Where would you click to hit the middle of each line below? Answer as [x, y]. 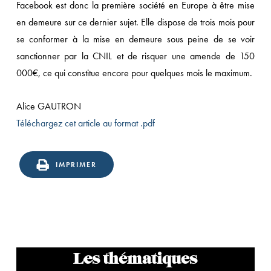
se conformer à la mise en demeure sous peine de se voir [135, 39]
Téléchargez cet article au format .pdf [85, 123]
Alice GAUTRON [48, 106]
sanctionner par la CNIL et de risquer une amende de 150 [135, 56]
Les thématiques [135, 260]
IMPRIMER [76, 165]
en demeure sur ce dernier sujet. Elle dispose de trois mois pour [135, 22]
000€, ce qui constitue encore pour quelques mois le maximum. [134, 73]
